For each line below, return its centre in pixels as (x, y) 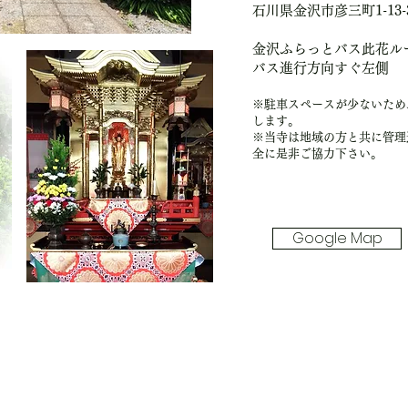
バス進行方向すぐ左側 (321, 68)
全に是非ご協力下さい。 (317, 153)
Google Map (337, 238)
